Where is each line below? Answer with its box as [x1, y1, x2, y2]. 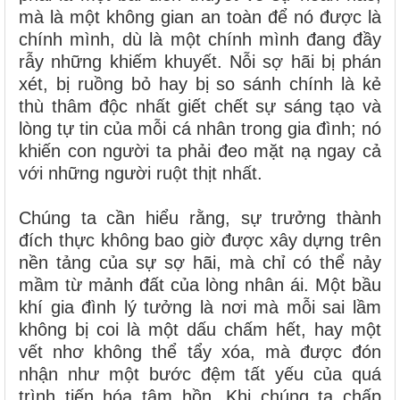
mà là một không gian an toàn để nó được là [19, 7, 381, 28]
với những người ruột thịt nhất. [19, 163, 262, 184]
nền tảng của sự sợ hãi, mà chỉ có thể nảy [19, 253, 381, 273]
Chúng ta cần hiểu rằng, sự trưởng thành [19, 208, 381, 229]
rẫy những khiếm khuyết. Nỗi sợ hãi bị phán [19, 52, 381, 72]
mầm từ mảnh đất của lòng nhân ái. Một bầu [19, 275, 381, 296]
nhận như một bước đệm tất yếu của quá [19, 364, 381, 385]
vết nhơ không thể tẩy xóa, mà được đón [19, 342, 381, 362]
